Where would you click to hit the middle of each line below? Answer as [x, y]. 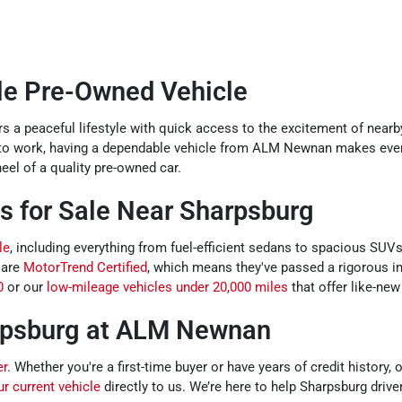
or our [25, 288]
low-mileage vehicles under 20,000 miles [167, 288]
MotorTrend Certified [85, 268]
